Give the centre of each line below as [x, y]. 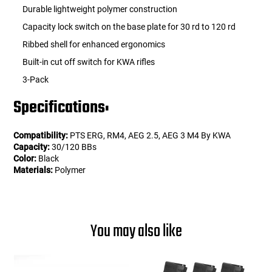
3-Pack [36, 80]
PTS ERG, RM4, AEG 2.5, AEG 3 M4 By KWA [150, 136]
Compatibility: [41, 136]
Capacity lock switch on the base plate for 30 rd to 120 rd [129, 27]
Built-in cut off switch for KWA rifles [89, 62]
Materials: [33, 170]
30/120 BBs [73, 147]
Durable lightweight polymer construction [100, 9]
